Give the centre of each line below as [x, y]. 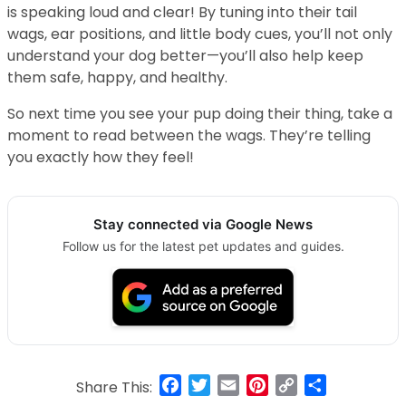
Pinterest [301, 384]
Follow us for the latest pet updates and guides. [203, 246]
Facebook [217, 384]
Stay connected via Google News [203, 225]
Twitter [236, 384]
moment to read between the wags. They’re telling [189, 136]
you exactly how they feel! [101, 158]
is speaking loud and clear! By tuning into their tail [182, 13]
